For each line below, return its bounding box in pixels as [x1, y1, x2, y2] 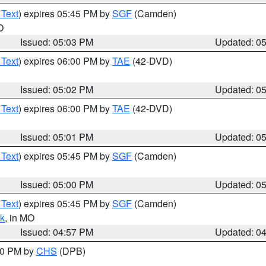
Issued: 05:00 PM [20, 178, 94, 191]
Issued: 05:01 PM [20, 130, 94, 144]
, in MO [5, 211, 34, 224]
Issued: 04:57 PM [20, 225, 94, 239]
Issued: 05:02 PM [20, 83, 94, 96]
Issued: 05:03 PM [20, 35, 94, 49]
